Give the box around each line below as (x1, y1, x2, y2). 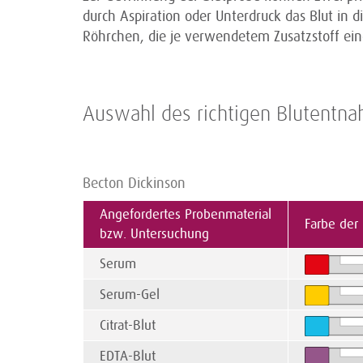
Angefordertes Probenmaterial (100, 207, 271, 223)
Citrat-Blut (100, 318, 156, 334)
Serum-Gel (100, 287, 160, 303)
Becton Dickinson (83, 175, 186, 192)
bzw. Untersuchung (100, 226, 209, 242)
